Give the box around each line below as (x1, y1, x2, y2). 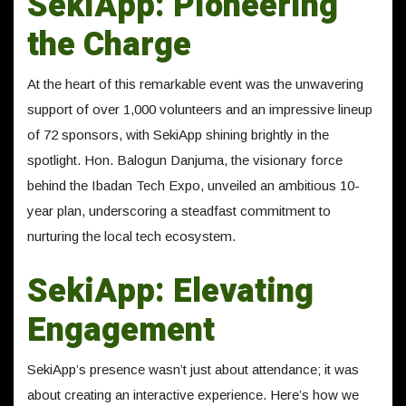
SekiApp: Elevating (27, 267, 314, 315)
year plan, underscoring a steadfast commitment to (27, 203, 331, 218)
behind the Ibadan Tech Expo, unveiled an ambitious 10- (27, 178, 360, 193)
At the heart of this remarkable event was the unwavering (27, 76, 363, 92)
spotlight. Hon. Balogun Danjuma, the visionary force (27, 152, 343, 168)
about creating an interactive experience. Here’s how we (27, 387, 359, 402)
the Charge (27, 21, 191, 69)
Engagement (27, 306, 215, 354)
